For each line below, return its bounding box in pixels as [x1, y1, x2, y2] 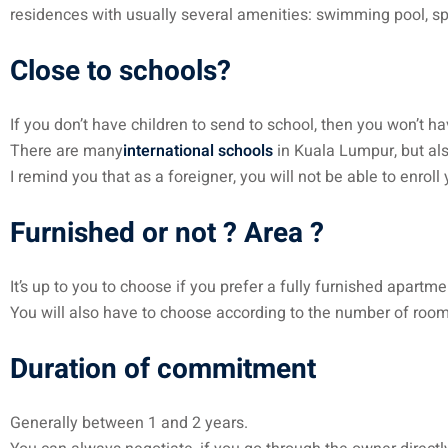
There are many [10, 139, 123, 163]
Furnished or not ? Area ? [10, 213, 324, 254]
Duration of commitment [10, 349, 316, 390]
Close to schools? [10, 51, 231, 92]
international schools [123, 139, 273, 163]
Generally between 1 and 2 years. [10, 411, 248, 435]
